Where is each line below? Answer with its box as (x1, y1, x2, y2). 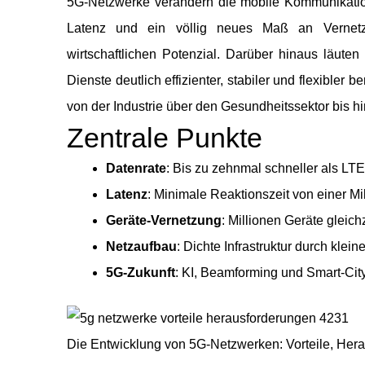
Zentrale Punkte (67, 122, 262, 154)
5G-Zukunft (106, 266, 175, 280)
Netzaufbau (106, 240, 177, 254)
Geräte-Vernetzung (106, 213, 222, 228)
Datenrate (106, 161, 166, 176)
